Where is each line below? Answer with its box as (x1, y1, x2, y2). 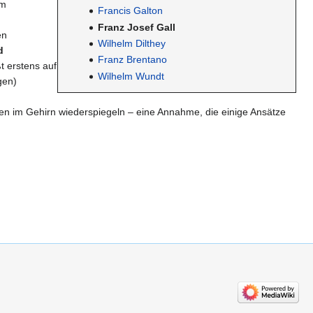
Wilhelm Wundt (97, 70, 164, 82)
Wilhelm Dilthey (97, 37, 166, 49)
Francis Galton (97, 5, 163, 17)
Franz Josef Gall (97, 21, 175, 33)
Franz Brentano (97, 54, 167, 66)
